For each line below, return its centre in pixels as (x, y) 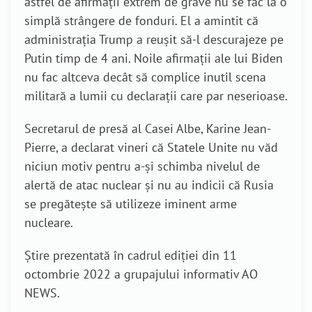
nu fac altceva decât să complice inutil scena (145, 77)
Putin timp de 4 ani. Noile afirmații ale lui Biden (154, 58)
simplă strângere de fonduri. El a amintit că (141, 21)
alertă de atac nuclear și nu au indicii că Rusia (149, 185)
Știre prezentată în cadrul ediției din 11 (131, 255)
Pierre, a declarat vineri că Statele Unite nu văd (151, 147)
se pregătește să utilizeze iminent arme (131, 204)
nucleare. (49, 223)
